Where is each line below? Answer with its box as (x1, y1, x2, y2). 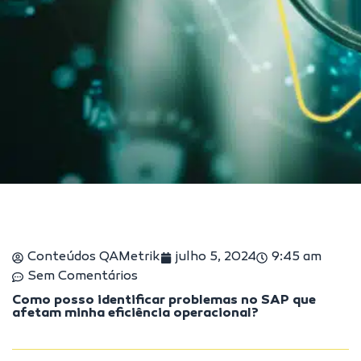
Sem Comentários (27, 269, 138, 284)
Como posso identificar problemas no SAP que (12, 293, 316, 309)
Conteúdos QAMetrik (27, 250, 160, 265)
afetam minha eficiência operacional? (12, 306, 259, 322)
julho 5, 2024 (176, 250, 256, 265)
